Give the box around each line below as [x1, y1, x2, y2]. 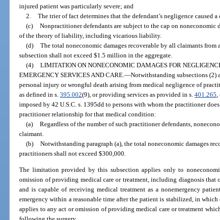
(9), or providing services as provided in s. [82, 90, 195, 98]
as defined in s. [19, 90, 60, 98]
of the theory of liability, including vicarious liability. [19, 31, 162, 39]
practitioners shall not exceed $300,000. [19, 149, 126, 157]
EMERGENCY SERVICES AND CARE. [19, 71, 125, 79]
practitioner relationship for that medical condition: [19, 110, 157, 118]
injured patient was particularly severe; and [19, 2, 134, 10]
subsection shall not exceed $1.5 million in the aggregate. [19, 51, 173, 59]
